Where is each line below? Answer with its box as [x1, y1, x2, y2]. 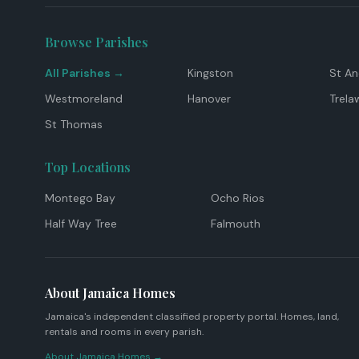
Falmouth [211, 216, 261, 231]
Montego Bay [45, 191, 115, 205]
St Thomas [45, 117, 103, 131]
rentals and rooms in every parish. [45, 325, 204, 338]
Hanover [187, 91, 231, 106]
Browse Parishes [45, 34, 148, 50]
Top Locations [45, 159, 131, 175]
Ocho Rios [211, 191, 265, 205]
